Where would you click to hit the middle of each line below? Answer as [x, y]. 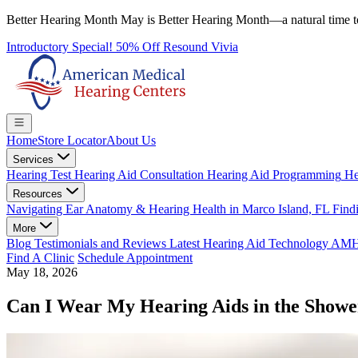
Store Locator [72, 140]
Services [35, 159]
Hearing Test [39, 175]
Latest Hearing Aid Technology [247, 243]
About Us [131, 140]
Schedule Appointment [135, 258]
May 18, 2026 [42, 272]
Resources [39, 194]
